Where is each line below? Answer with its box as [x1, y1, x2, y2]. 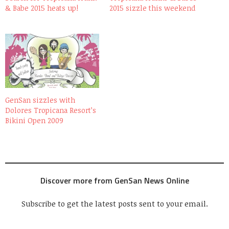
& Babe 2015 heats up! [5, 3, 78, 13]
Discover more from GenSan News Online [40, 174, 189, 187]
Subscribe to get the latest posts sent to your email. [21, 198, 208, 209]
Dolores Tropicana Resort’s [5, 105, 96, 115]
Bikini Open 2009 [5, 115, 63, 125]
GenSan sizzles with [5, 95, 75, 105]
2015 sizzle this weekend [109, 3, 195, 13]
